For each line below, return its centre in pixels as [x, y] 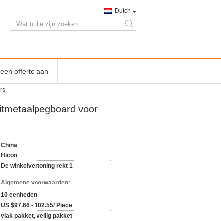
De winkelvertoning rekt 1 [37, 166]
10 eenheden [19, 195]
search [136, 28]
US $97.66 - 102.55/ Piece [37, 205]
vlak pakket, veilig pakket [37, 216]
